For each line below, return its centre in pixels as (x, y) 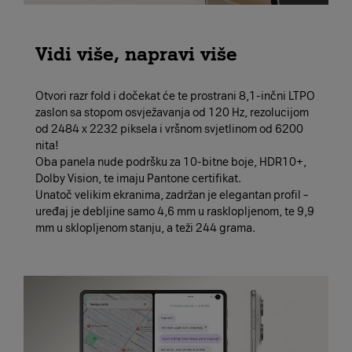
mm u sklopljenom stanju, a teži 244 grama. (145, 228)
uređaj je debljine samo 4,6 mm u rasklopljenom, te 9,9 (175, 211)
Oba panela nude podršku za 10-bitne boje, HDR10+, (171, 162)
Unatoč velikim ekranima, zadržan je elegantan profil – (172, 195)
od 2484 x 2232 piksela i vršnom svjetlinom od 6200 (169, 129)
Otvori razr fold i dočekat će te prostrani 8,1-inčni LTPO (175, 96)
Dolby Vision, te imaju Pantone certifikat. (138, 178)
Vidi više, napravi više (136, 53)
